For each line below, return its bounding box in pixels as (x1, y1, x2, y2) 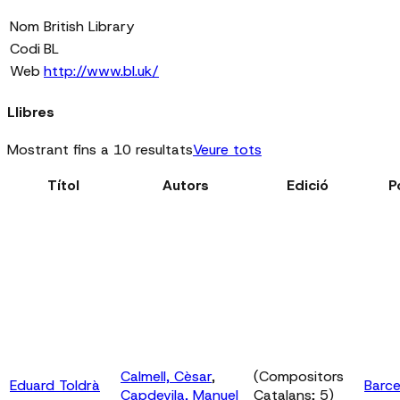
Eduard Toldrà (10, 375, 100, 395)
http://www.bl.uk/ (44, 62, 159, 81)
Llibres (7, 102, 54, 121)
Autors (162, 175, 209, 195)
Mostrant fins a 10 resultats (7, 139, 193, 159)
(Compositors (254, 366, 344, 386)
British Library (44, 17, 134, 37)
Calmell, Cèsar (121, 366, 212, 386)
